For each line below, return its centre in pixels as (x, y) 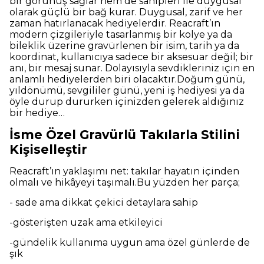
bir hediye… (37, 113)
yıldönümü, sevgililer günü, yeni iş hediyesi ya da (127, 90)
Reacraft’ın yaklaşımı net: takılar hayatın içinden (124, 171)
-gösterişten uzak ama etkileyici (86, 222)
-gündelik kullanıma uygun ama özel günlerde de (130, 242)
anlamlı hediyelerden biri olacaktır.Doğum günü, (127, 79)
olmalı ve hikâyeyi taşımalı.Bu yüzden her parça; (125, 182)
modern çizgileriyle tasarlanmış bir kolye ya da (121, 34)
